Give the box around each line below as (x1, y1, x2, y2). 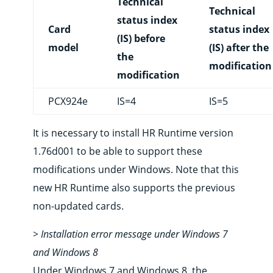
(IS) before (116, 32, 165, 46)
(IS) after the (208, 41, 269, 55)
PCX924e (48, 94, 88, 108)
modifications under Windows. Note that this (32, 163, 239, 177)
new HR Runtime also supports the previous (32, 181, 235, 195)
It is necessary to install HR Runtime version (32, 126, 233, 140)
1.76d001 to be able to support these (32, 144, 202, 158)
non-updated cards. (32, 199, 124, 213)
